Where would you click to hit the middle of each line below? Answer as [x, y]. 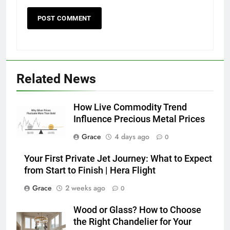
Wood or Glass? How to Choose [137, 210]
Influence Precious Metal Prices [139, 119]
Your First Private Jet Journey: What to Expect [118, 158]
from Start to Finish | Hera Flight [90, 170]
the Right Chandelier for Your [132, 222]
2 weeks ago [85, 188]
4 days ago [132, 136]
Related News [56, 79]
